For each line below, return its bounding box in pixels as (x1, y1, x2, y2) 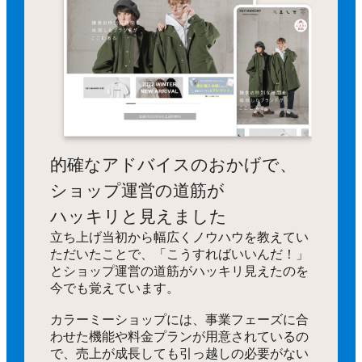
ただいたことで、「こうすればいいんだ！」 (50, 246, 309, 261)
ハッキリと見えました (50, 206, 228, 226)
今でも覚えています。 (50, 280, 180, 295)
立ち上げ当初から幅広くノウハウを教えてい (50, 229, 309, 244)
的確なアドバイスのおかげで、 (50, 154, 297, 175)
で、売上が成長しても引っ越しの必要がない (50, 346, 309, 360)
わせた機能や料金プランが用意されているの (50, 329, 309, 343)
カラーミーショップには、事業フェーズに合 (50, 312, 309, 326)
